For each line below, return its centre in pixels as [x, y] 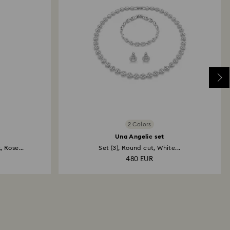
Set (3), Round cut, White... [140, 148]
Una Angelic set [139, 137]
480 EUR [140, 159]
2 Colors [139, 124]
